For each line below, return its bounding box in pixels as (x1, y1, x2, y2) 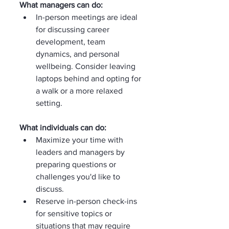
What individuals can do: (19, 123, 106, 132)
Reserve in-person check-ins (36, 196, 139, 205)
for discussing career (36, 25, 111, 34)
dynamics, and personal (36, 49, 122, 58)
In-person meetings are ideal (36, 12, 140, 21)
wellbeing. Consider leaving (36, 61, 138, 71)
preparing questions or (36, 159, 118, 169)
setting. (36, 98, 62, 107)
